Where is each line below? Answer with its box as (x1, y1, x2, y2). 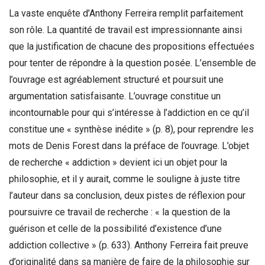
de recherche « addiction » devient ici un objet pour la (9, 156, 227, 168)
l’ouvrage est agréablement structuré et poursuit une (9, 73, 224, 85)
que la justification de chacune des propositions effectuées (9, 40, 254, 52)
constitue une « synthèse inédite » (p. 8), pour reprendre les (9, 123, 254, 135)
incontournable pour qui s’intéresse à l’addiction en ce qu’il (9, 106, 249, 118)
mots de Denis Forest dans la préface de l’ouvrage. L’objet (9, 140, 249, 151)
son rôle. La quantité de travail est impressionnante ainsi (9, 24, 242, 35)
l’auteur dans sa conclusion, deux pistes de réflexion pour (9, 189, 245, 201)
